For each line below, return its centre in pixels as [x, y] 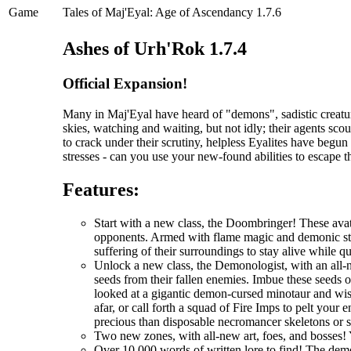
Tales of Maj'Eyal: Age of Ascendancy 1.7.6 [172, 13]
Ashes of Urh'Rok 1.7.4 [155, 49]
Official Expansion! [125, 84]
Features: [101, 189]
